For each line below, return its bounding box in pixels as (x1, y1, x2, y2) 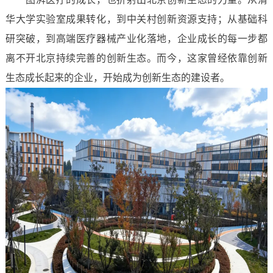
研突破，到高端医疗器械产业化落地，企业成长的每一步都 (5, 34, 268, 44)
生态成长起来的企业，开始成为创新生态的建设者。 (5, 73, 230, 83)
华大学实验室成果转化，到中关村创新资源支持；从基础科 (5, 14, 268, 24)
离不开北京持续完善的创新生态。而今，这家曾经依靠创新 (5, 53, 268, 63)
